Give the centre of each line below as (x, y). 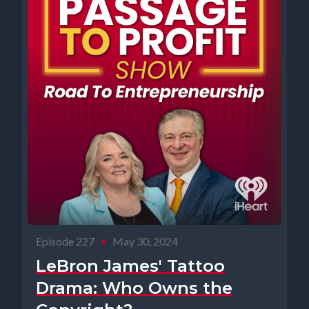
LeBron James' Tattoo (130, 266)
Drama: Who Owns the (134, 288)
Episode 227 (65, 241)
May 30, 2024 (145, 241)
